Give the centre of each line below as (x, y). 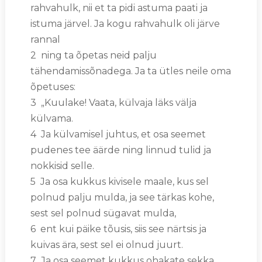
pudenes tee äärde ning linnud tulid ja (120, 150)
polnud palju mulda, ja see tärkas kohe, (122, 197)
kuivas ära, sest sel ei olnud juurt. (106, 244)
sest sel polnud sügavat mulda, (103, 213)
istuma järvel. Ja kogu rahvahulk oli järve (125, 23)
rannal (45, 39)
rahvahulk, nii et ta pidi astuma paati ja (119, 8)
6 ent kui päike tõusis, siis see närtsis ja (118, 229)
